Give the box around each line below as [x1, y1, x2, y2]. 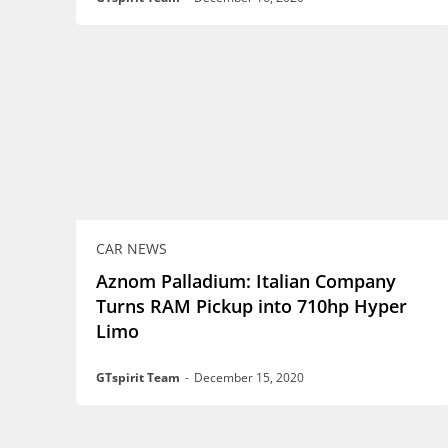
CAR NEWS [96, 239, 167, 259]
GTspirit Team [96, 369, 180, 387]
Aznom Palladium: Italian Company [96, 269, 396, 294]
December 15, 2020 [194, 369, 304, 387]
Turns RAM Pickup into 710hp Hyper [96, 294, 407, 319]
